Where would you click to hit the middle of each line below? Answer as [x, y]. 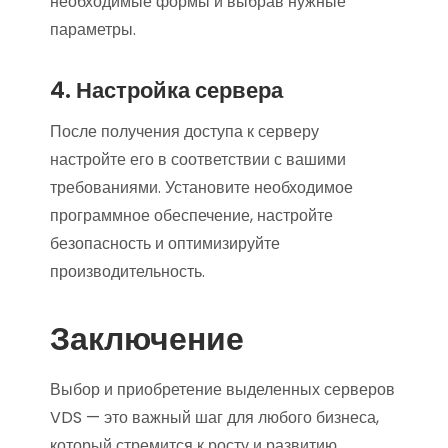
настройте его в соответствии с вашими [198, 159]
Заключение [147, 338]
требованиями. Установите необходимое [201, 187]
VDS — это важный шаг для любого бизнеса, [214, 417]
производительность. [127, 271]
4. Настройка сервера [166, 90]
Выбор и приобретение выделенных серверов [222, 389]
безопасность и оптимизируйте [165, 243]
